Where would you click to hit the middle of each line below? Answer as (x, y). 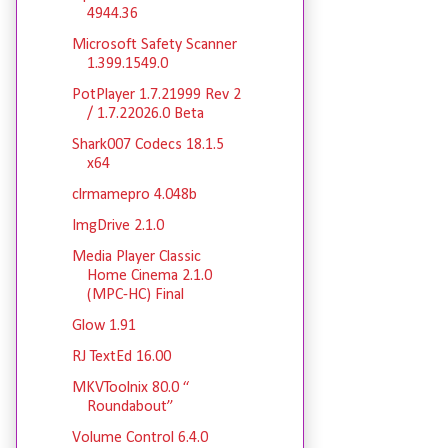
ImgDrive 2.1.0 (117, 226)
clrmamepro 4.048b (134, 195)
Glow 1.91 (103, 326)
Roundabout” (130, 407)
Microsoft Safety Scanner (154, 45)
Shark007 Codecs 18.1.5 (147, 145)
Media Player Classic (136, 257)
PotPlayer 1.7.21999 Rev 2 (156, 95)
